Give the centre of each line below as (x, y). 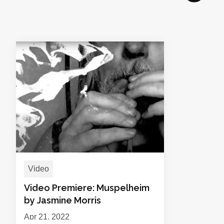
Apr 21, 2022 (47, 217)
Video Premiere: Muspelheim (87, 188)
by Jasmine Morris (62, 200)
